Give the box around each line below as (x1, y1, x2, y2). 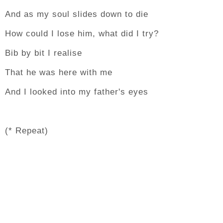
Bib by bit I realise (5, 48, 82, 58)
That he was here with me (5, 68, 112, 77)
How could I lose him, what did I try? (5, 29, 159, 38)
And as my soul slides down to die (5, 9, 148, 19)
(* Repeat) (5, 126, 48, 135)
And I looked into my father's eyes (5, 87, 148, 97)
